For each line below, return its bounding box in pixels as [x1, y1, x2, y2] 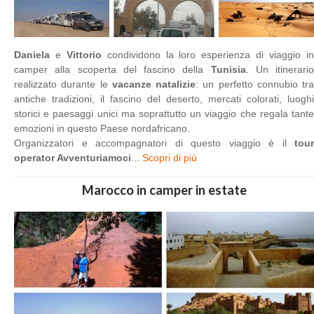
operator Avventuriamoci [14, 151, 131, 163]
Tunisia [210, 63, 246, 75]
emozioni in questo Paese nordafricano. [14, 122, 190, 134]
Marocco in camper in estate [81, 182, 247, 198]
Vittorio [66, 48, 102, 60]
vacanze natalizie [107, 78, 196, 90]
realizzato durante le [14, 78, 108, 90]
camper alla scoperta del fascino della [14, 63, 211, 75]
